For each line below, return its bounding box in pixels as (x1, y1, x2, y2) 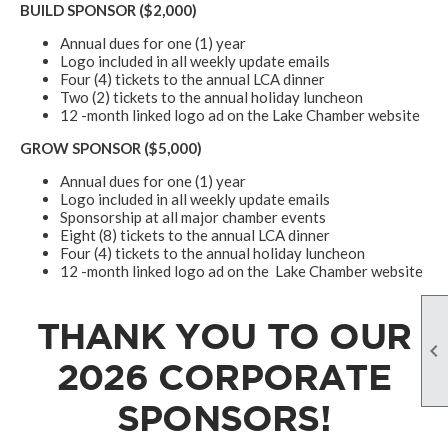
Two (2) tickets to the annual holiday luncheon (60, 87, 363, 106)
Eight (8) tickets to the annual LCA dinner (60, 225, 330, 244)
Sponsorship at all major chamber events (60, 207, 326, 226)
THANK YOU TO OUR (36, 314, 412, 356)
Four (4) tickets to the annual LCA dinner (60, 69, 325, 88)
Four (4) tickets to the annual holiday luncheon (60, 243, 365, 262)
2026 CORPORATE (57, 355, 391, 397)
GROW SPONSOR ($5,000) (20, 138, 202, 157)
